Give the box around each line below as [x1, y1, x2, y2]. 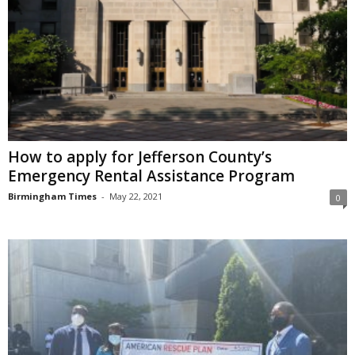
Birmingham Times [8, 189, 97, 202]
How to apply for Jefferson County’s [8, 146, 272, 167]
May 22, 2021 [109, 189, 162, 202]
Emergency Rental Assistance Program [8, 165, 295, 186]
